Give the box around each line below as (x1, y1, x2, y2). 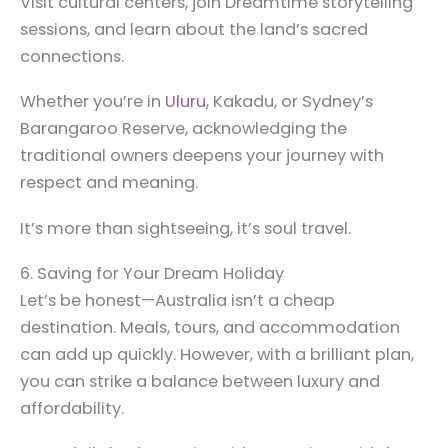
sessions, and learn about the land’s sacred (20, 17, 368, 41)
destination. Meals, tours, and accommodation (20, 316, 400, 340)
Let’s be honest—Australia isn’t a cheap (20, 289, 335, 313)
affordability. (20, 397, 124, 421)
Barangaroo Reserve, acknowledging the (20, 117, 347, 141)
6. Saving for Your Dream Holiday (20, 262, 284, 286)
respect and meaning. (20, 171, 198, 195)
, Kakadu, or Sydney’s (206, 90, 373, 114)
